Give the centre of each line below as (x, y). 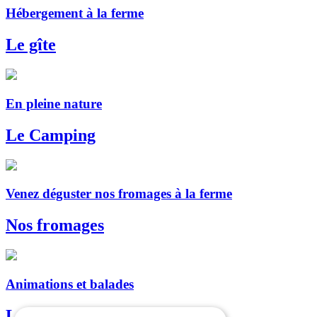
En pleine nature (54, 103)
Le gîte (31, 45)
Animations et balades (70, 284)
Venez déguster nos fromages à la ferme (119, 194)
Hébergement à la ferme (75, 13)
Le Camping (51, 135)
